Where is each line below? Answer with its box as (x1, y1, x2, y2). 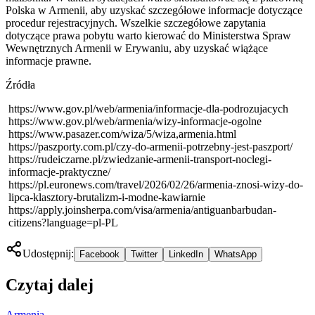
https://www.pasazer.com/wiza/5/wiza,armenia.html (8, 127, 236, 140)
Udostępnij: (22, 247, 74, 259)
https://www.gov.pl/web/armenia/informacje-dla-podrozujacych (8, 102, 288, 115)
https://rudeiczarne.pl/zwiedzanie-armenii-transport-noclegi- (8, 153, 271, 165)
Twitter (131, 248, 157, 259)
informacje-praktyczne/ (8, 165, 110, 178)
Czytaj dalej (6, 275, 94, 294)
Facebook (79, 248, 120, 259)
